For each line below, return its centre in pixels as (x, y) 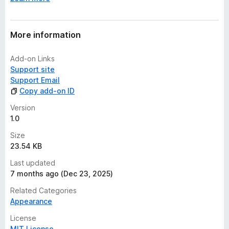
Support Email (35, 80)
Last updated (33, 163)
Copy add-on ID (47, 91)
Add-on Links (32, 59)
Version (23, 108)
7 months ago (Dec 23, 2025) (62, 174)
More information (45, 35)
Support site (32, 69)
